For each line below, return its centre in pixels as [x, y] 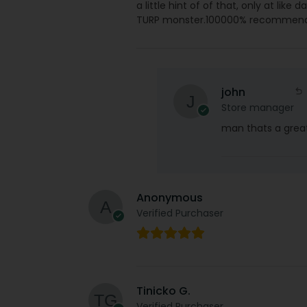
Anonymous [169, 197]
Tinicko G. [163, 291]
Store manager [257, 107]
